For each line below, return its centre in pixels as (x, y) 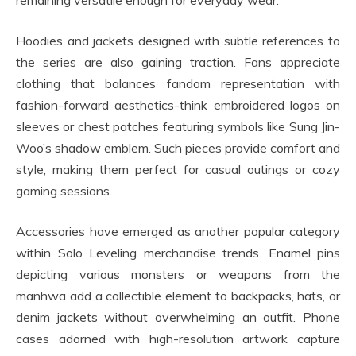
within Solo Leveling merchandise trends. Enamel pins (178, 253)
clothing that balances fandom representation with (178, 84)
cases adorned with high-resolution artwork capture (178, 339)
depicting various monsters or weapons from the (178, 275)
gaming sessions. (64, 191)
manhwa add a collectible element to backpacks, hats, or (178, 296)
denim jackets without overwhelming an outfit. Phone (178, 317)
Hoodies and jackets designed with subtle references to (178, 41)
